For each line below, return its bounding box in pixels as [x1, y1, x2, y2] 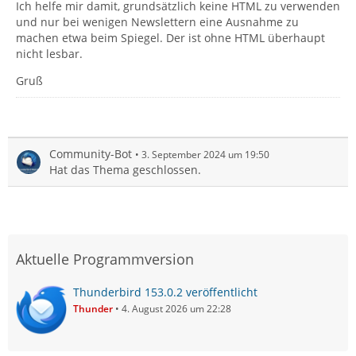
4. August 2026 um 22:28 [122, 302, 231, 315]
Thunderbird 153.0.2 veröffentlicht [73, 284, 257, 300]
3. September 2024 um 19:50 [141, 148, 269, 161]
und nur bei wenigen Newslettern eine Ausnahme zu [16, 14, 299, 29]
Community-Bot [49, 146, 132, 161]
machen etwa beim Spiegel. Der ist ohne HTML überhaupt [16, 30, 325, 45]
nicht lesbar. [16, 46, 83, 61]
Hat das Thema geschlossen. [49, 162, 201, 177]
